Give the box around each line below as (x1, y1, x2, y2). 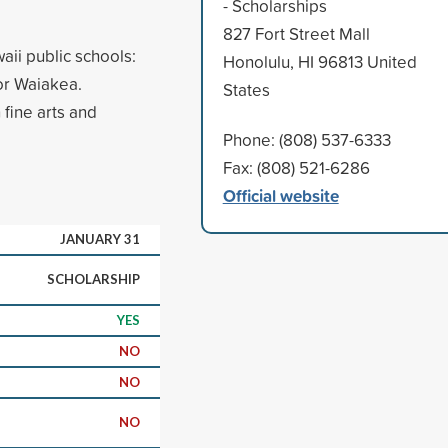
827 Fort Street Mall (222, 21, 370, 45)
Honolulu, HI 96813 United (222, 49, 417, 73)
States (222, 77, 270, 101)
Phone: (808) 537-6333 (222, 127, 391, 151)
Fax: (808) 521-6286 (222, 155, 370, 179)
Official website (222, 182, 339, 208)
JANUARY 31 (60, 230, 140, 247)
